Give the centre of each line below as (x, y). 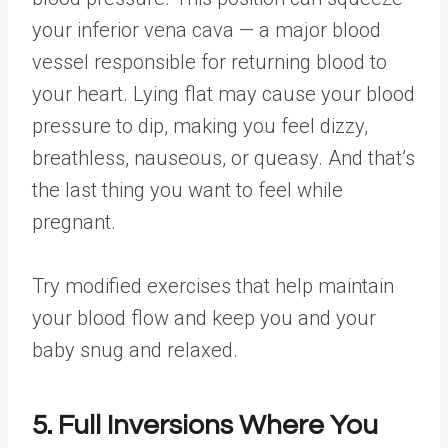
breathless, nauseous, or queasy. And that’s (223, 158)
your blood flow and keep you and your (204, 318)
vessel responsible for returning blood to (209, 62)
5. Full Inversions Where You (205, 425)
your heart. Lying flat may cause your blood (223, 94)
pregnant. (76, 222)
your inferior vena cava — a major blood (206, 30)
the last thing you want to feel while (187, 190)
